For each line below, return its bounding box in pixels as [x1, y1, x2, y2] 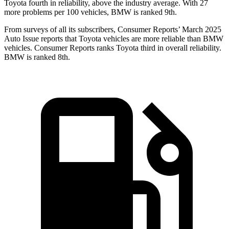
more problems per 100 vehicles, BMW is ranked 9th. [4, 8, 177, 17]
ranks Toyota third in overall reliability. [95, 43, 221, 53]
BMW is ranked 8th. [4, 53, 70, 62]
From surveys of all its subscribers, [4, 25, 118, 34]
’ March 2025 [178, 25, 221, 34]
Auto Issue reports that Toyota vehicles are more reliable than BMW [4, 34, 223, 43]
